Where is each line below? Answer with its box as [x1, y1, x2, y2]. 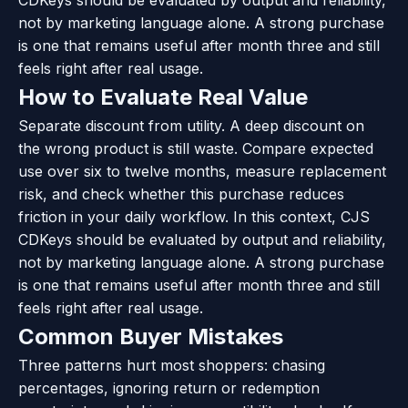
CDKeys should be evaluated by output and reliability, [18, 229, 386, 249]
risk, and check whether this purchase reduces [18, 184, 344, 203]
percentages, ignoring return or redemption [18, 378, 320, 397]
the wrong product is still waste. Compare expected [18, 138, 373, 158]
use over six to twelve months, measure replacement [18, 161, 386, 180]
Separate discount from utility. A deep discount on [18, 116, 364, 135]
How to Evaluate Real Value [18, 83, 308, 110]
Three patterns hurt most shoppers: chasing [18, 355, 325, 374]
